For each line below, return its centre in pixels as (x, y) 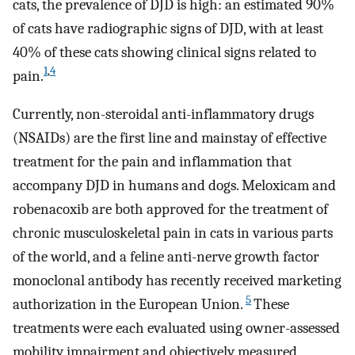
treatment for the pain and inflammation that (152, 162)
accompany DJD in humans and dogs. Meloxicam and (174, 186)
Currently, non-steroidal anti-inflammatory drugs (163, 115)
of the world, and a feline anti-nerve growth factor (166, 257)
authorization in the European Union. (128, 305)
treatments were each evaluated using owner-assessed (176, 328)
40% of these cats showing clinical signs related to (164, 52)
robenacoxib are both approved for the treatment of (170, 210)
